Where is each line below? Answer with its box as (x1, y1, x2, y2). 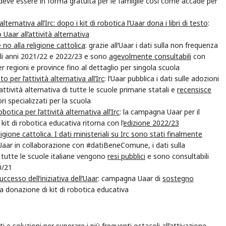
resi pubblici (107, 151, 145, 161)
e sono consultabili (145, 151, 209, 161)
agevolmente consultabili (109, 51, 191, 61)
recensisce (177, 84, 211, 94)
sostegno (162, 173, 194, 183)
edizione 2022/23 (123, 118, 179, 128)
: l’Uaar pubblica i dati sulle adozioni (104, 73, 219, 83)
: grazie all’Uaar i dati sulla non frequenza (85, 40, 218, 50)
